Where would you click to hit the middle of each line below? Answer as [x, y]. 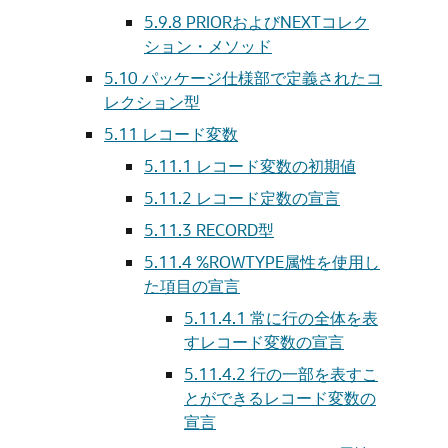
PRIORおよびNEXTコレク [277, 21]
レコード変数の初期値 [276, 165]
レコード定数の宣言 [268, 197]
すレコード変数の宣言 [264, 341]
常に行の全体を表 [314, 317]
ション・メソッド [208, 45]
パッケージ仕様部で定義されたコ [262, 77]
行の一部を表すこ [314, 373]
